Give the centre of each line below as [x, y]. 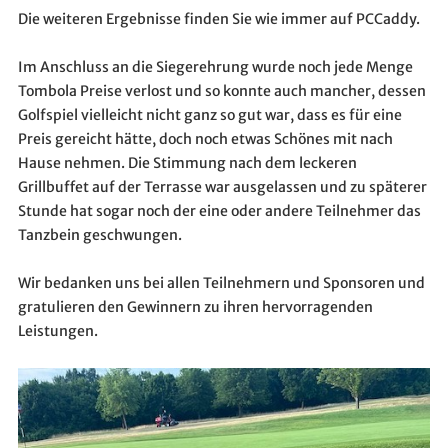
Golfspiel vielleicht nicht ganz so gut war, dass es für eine [209, 114]
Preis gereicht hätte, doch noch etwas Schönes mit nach [205, 138]
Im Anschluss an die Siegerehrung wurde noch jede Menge [215, 66]
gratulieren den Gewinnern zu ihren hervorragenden [195, 306]
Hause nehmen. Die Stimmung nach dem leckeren [187, 162]
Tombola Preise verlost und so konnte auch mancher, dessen [221, 90]
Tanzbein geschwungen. [99, 234]
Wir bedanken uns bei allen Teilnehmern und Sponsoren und [221, 282]
